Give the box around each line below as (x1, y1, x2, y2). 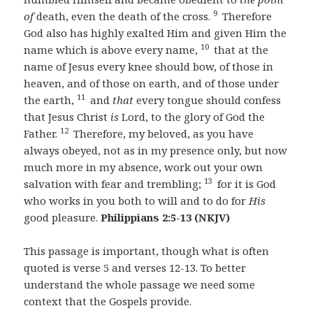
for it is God (214, 177, 277, 191)
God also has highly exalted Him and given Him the (24, 26, 287, 41)
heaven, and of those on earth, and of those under (24, 76, 279, 91)
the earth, (24, 93, 78, 108)
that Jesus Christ (24, 110, 111, 124)
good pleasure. (24, 210, 101, 225)
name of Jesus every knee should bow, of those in (24, 59, 274, 74)
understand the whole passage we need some (24, 277, 256, 292)
